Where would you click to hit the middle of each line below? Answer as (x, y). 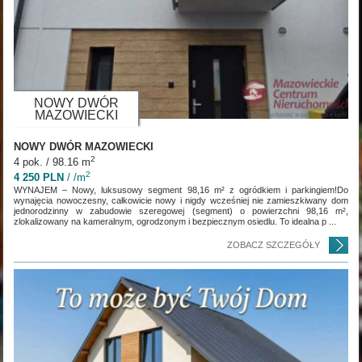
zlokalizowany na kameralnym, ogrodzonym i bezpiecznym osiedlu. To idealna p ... (175, 221)
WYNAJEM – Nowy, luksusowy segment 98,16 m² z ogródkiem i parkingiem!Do (181, 189)
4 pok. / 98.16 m (53, 162)
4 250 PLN (39, 177)
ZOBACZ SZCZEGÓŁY (273, 244)
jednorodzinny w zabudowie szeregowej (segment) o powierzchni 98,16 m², (181, 210)
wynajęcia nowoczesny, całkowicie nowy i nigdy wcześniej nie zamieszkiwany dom (181, 200)
